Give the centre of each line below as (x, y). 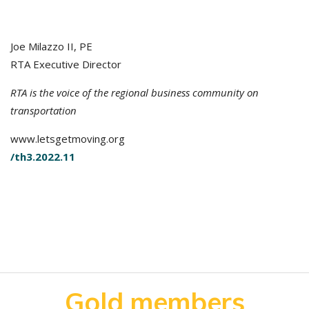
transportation (43, 110)
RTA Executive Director (66, 64)
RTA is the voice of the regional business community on (134, 92)
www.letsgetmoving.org (68, 139)
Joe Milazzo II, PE (51, 46)
